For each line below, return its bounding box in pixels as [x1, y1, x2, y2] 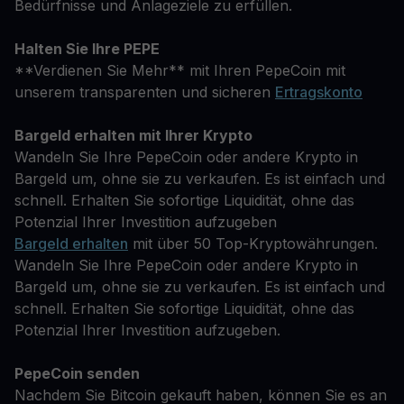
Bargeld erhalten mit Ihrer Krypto [14, 126, 252, 144]
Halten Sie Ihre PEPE [14, 40, 160, 58]
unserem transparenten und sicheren [14, 83, 275, 101]
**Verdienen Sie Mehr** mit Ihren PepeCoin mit [14, 61, 345, 79]
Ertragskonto [275, 83, 363, 101]
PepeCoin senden [14, 364, 140, 382]
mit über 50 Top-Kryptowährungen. [128, 234, 378, 252]
